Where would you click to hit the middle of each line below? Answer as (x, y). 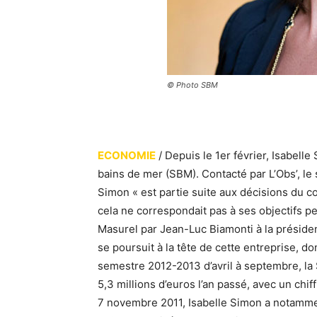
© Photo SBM (192, 85)
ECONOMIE (127, 156)
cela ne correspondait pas (164, 211)
